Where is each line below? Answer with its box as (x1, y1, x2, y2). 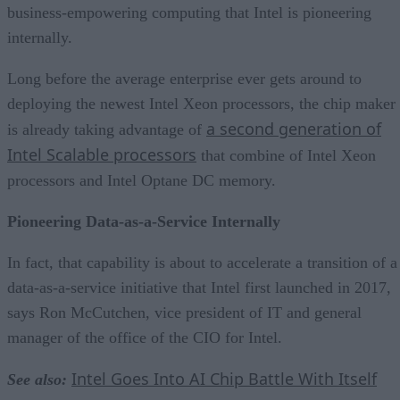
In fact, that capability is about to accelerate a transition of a (7, 253, 397, 271)
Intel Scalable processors (7, 143, 196, 165)
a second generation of (206, 117, 381, 139)
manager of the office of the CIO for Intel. (7, 328, 282, 346)
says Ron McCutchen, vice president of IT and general (7, 303, 362, 321)
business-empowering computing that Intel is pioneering (7, 3, 371, 21)
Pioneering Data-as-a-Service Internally (7, 212, 280, 230)
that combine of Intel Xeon (196, 146, 376, 164)
